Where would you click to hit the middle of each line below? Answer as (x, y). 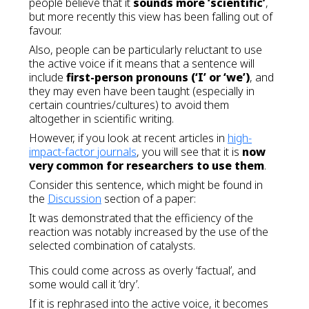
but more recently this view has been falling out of (151, 17)
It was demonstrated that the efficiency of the (141, 218)
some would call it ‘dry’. (84, 285)
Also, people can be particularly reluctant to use (146, 50)
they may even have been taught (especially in (142, 91)
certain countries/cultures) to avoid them (129, 105)
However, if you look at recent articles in (128, 138)
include (48, 78)
